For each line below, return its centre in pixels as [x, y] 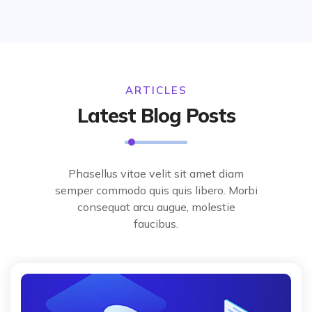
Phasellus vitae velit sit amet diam [156, 173]
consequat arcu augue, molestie [156, 206]
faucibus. [156, 223]
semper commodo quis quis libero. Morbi [156, 190]
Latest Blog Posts [156, 115]
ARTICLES [156, 90]
